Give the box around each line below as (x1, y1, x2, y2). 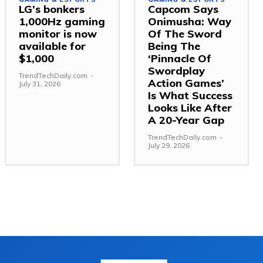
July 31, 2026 (19, 79, 60, 88)
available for (19, 39, 86, 53)
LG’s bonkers (19, 2, 85, 16)
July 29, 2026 (148, 140, 190, 150)
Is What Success (148, 88, 232, 102)
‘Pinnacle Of (148, 51, 211, 65)
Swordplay (148, 63, 205, 77)
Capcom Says (148, 2, 218, 16)
